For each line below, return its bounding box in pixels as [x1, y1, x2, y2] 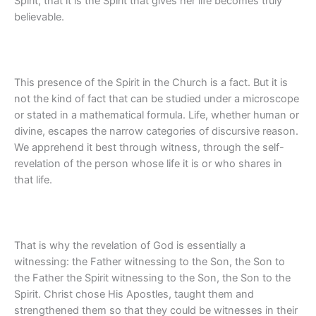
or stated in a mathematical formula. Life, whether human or [14, 108, 299, 121]
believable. [14, 11, 64, 24]
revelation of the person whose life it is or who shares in [14, 157, 282, 170]
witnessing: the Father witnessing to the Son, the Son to [14, 255, 285, 268]
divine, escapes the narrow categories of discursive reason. [14, 124, 298, 138]
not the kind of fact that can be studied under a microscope [14, 92, 299, 105]
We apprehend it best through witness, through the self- [14, 140, 284, 154]
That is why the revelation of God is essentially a [14, 238, 245, 252]
